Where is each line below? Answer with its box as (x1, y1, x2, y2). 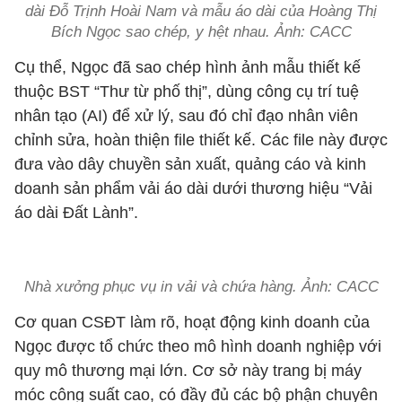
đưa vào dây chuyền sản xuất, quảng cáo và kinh (14, 155, 366, 173)
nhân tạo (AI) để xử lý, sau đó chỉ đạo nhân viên (14, 107, 358, 125)
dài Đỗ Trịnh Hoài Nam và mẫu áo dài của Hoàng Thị (25, 3, 377, 20)
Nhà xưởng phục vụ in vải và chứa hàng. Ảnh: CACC (23, 278, 379, 295)
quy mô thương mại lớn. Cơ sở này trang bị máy (14, 362, 362, 380)
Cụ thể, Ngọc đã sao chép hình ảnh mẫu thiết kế (14, 58, 361, 76)
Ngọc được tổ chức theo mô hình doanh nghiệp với (14, 337, 381, 355)
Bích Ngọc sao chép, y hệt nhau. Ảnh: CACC (50, 23, 352, 40)
